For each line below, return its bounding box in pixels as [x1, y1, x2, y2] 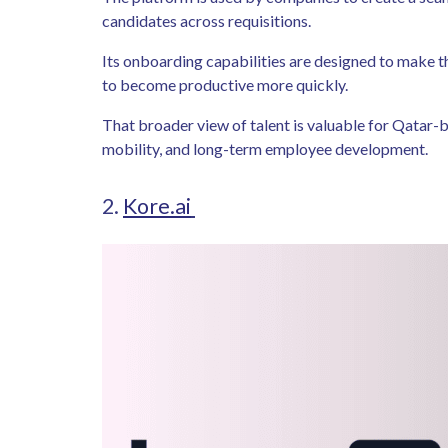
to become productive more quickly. [102, 74, 351, 94]
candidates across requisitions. [102, 10, 317, 30]
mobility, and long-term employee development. [102, 138, 434, 158]
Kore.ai [123, 192, 191, 219]
